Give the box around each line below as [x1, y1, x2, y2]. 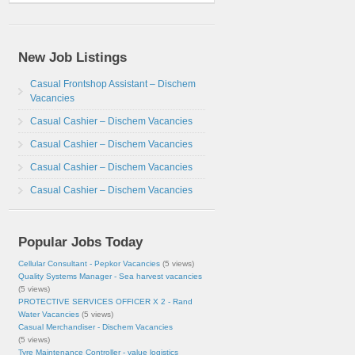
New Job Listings [18, 50, 127, 65]
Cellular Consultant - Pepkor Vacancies [18, 259, 160, 268]
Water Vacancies [18, 310, 79, 319]
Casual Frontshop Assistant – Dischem [30, 78, 196, 90]
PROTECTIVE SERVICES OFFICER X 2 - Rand [18, 297, 193, 306]
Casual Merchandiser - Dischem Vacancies [18, 323, 173, 331]
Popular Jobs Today [18, 235, 143, 250]
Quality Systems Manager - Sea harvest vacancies [18, 272, 202, 281]
